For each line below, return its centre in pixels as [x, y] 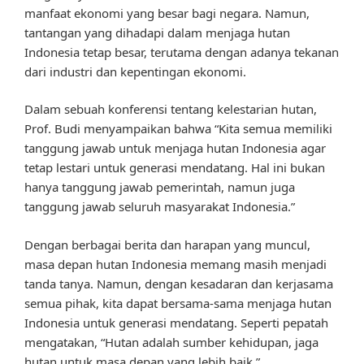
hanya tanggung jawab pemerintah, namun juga [160, 187]
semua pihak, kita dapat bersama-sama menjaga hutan [178, 303]
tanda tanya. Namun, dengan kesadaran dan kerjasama [179, 283]
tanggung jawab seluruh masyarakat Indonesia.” [160, 207]
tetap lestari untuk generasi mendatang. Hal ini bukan [175, 168]
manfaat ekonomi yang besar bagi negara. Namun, [167, 13]
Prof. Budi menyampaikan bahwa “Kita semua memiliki [178, 129]
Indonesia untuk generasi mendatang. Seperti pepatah [176, 322]
